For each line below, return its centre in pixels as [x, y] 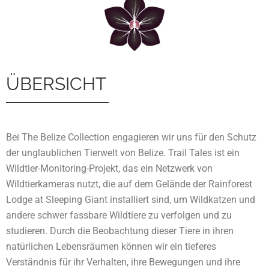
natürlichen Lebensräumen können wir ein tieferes [111, 247]
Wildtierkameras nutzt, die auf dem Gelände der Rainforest [129, 184]
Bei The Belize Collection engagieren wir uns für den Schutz [131, 138]
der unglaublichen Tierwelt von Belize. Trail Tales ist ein [123, 153]
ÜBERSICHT [56, 84]
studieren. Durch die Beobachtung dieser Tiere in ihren [120, 231]
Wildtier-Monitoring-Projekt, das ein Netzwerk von [109, 169]
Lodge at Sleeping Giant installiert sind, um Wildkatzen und [131, 200]
